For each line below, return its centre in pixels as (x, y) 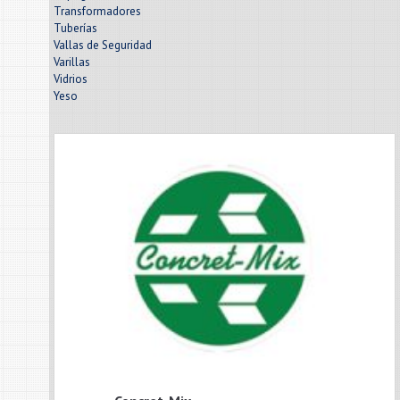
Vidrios (71, 79)
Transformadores (97, 11)
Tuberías (75, 28)
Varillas (72, 62)
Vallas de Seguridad (103, 45)
